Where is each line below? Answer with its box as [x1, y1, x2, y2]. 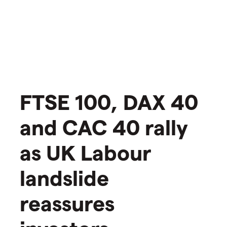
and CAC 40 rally [20, 113, 188, 139]
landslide [20, 164, 109, 190]
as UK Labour [20, 139, 152, 165]
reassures [20, 190, 115, 215]
